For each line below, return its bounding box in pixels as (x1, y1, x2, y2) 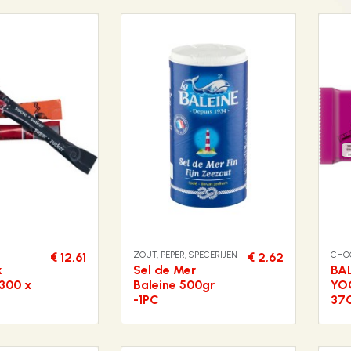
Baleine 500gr (133, 277, 215, 293)
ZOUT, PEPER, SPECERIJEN (133, 249, 237, 261)
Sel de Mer (133, 262, 196, 278)
